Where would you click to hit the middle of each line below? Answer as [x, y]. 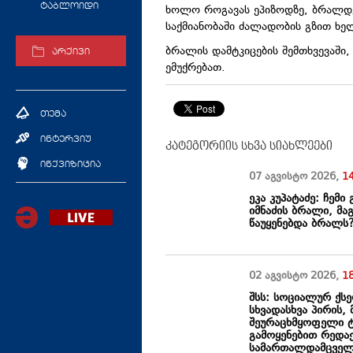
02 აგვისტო [280, 277]
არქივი [71, 53]
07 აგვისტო [280, 178]
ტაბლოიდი [69, 7]
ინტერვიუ [66, 139]
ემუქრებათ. [195, 69]
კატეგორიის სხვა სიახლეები [249, 146]
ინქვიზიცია [71, 165]
